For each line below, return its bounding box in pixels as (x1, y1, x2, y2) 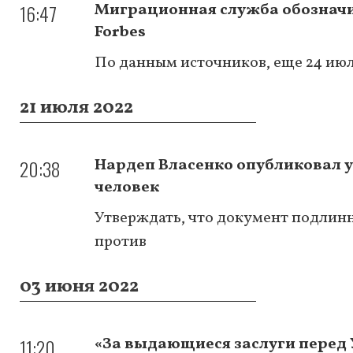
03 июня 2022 (20, 273, 139, 300)
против (95, 230, 147, 253)
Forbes (95, 20, 146, 43)
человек (95, 176, 159, 199)
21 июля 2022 (20, 94, 133, 121)
